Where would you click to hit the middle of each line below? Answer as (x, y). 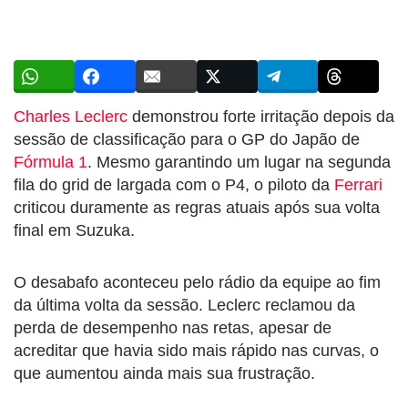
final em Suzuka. (74, 230)
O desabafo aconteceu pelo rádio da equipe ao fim (197, 282)
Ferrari (358, 184)
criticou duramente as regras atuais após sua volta (197, 207)
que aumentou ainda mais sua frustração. (164, 373)
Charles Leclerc (71, 116)
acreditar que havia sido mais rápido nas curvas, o (196, 350)
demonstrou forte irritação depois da (261, 116)
